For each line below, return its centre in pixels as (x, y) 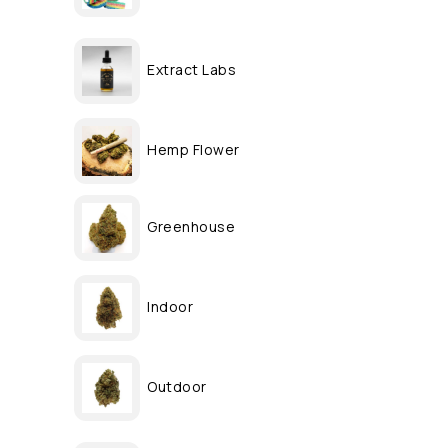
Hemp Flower (193, 149)
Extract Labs (191, 69)
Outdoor (177, 386)
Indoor (170, 306)
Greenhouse (191, 226)
